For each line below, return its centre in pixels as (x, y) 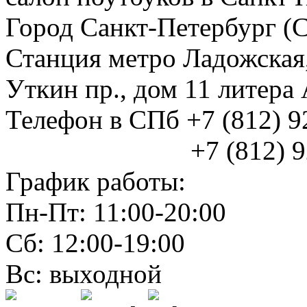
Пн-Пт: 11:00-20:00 (116, 212)
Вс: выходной (84, 273)
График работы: (96, 181)
